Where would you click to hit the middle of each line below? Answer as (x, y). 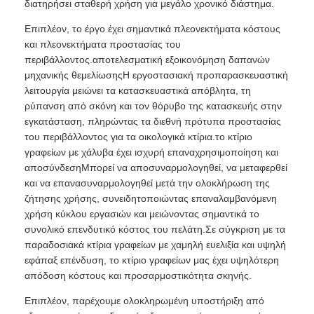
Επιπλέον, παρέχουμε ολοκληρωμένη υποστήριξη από (145, 301)
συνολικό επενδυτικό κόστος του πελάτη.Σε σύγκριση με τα (155, 230)
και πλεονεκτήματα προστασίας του (103, 45)
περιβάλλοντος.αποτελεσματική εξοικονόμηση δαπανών (148, 60)
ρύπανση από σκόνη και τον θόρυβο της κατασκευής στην (153, 106)
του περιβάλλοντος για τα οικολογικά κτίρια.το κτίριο (139, 137)
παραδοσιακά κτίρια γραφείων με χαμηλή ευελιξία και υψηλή (156, 245)
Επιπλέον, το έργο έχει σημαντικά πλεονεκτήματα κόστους (153, 29)
